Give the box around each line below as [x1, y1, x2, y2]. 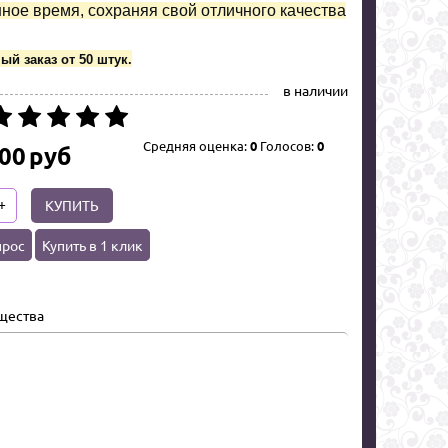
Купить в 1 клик [42, 235, 143, 254]
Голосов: [257, 136, 317, 154]
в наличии [283, 80, 348, 99]
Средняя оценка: [143, 136, 250, 154]
